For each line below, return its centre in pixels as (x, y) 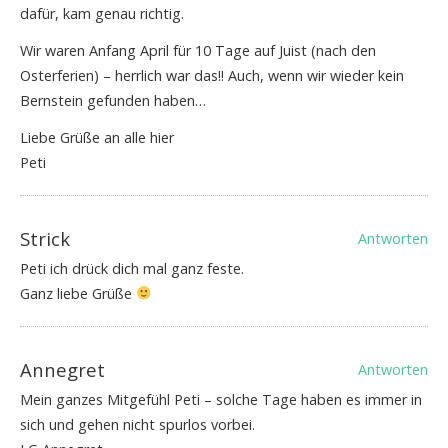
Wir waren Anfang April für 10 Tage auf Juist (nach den (198, 51)
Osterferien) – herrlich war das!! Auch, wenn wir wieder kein (212, 76)
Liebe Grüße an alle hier (97, 138)
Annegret (62, 370)
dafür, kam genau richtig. (102, 14)
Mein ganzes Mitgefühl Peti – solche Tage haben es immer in (221, 400)
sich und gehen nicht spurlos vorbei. (137, 425)
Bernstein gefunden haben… (113, 101)
